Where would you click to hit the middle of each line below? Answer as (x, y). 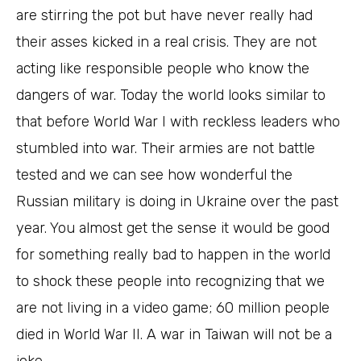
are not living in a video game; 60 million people (173, 308)
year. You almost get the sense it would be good (173, 228)
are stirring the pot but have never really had (164, 16)
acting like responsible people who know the (163, 69)
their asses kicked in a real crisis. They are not (166, 42)
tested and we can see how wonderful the (154, 175)
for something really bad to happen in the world (173, 255)
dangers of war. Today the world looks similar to (171, 95)
